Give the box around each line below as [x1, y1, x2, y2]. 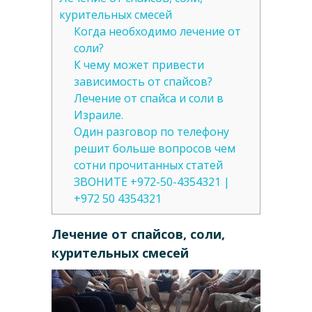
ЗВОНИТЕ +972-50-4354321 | [73, 174, 230, 190]
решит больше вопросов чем [73, 141, 235, 157]
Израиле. [73, 107, 123, 123]
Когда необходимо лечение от [73, 24, 241, 40]
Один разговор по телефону [73, 124, 229, 140]
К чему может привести [73, 57, 204, 73]
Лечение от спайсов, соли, [52, 226, 225, 243]
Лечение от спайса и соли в [73, 91, 224, 107]
